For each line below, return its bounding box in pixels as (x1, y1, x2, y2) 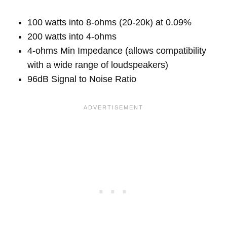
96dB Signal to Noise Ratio (27, 74, 136, 84)
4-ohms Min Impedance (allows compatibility (27, 46, 206, 56)
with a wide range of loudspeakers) (27, 60, 168, 70)
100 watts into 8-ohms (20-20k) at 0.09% (27, 17, 192, 27)
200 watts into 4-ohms (27, 31, 117, 42)
